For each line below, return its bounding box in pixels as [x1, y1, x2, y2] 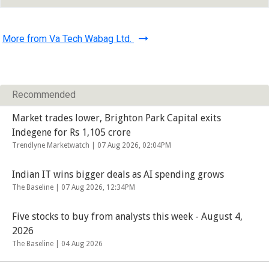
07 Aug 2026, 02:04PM [97, 141, 171, 150]
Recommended [12, 89, 76, 101]
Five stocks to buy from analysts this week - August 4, [12, 211, 243, 223]
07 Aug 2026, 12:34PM [61, 183, 135, 192]
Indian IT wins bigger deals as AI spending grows [12, 169, 224, 181]
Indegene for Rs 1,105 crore [12, 127, 131, 139]
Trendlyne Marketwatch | [12, 141, 97, 150]
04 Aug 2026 [61, 240, 103, 249]
